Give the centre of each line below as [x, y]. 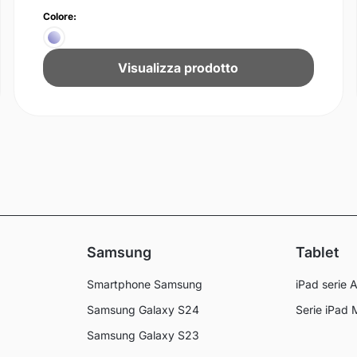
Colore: [59, 17]
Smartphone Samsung [145, 284]
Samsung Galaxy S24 [143, 310]
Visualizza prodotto [178, 68]
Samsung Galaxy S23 [143, 335]
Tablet [317, 253]
